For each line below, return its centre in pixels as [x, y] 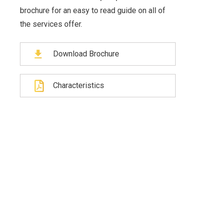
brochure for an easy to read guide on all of [92, 10]
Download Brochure [86, 54]
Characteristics [78, 85]
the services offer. [51, 24]
